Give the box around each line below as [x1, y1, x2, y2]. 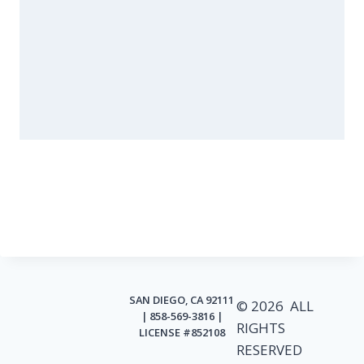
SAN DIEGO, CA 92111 [129, 292, 235, 307]
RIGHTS [236, 318, 285, 337]
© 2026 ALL [236, 297, 314, 315]
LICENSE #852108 [138, 324, 225, 340]
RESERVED [236, 340, 302, 359]
